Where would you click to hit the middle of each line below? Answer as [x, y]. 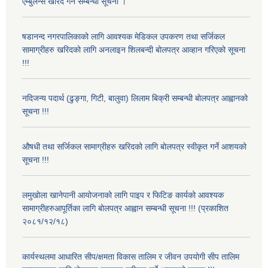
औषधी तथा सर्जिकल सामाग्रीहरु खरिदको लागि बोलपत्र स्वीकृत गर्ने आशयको [134, 147]
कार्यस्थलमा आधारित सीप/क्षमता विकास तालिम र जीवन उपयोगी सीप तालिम [131, 257]
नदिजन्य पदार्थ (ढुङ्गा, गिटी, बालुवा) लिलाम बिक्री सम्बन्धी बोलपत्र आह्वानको [135, 98]
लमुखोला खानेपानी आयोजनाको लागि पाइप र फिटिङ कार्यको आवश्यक [123, 195]
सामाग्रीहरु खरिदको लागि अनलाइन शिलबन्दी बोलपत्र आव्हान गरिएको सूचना [134, 50]
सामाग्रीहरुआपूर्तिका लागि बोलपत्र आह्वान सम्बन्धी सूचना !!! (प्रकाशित [125, 208]
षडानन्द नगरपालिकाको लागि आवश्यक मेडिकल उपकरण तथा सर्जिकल [124, 37]
